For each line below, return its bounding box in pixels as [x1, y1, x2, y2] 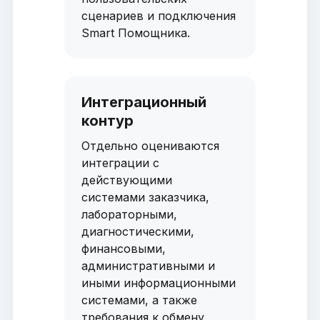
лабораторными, [81, 207, 177, 222]
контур [81, 112, 134, 130]
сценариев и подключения [81, 9, 236, 24]
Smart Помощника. [81, 26, 190, 41]
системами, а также [81, 293, 197, 308]
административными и [81, 259, 215, 274]
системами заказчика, [81, 190, 209, 205]
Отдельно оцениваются [81, 139, 219, 154]
